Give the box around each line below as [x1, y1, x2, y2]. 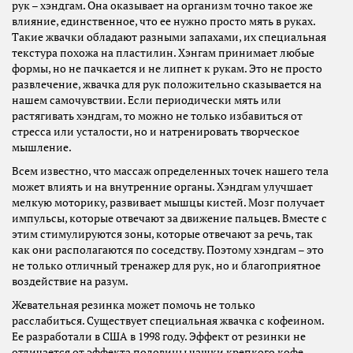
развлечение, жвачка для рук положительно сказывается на [12, 77, 321, 92]
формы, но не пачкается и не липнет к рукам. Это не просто [12, 61, 322, 76]
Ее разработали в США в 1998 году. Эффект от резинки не [12, 329, 306, 344]
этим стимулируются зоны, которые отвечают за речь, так [12, 227, 313, 242]
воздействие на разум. [12, 274, 128, 289]
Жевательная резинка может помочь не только [12, 298, 255, 313]
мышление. [12, 140, 72, 155]
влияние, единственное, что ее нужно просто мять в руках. [12, 14, 315, 29]
